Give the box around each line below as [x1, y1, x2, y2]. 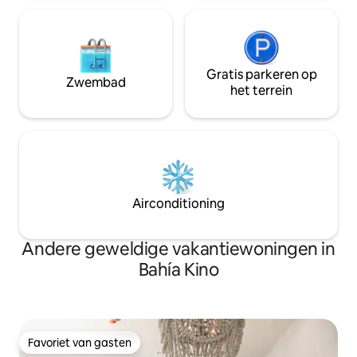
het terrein [230, 82, 292, 99]
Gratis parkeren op [206, 66, 317, 83]
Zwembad [65, 74, 126, 91]
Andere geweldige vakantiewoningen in [22, 237, 335, 261]
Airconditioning [132, 195, 225, 212]
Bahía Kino [138, 258, 219, 281]
